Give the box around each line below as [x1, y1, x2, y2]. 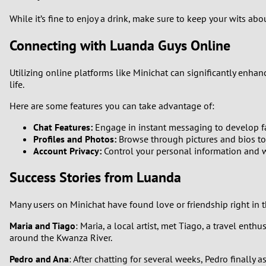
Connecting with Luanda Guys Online [9, 36, 230, 55]
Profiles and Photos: [33, 132, 116, 145]
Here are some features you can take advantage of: [9, 99, 214, 112]
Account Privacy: [33, 144, 102, 157]
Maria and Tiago [9, 220, 75, 232]
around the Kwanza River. [9, 232, 112, 244]
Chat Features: [33, 121, 93, 133]
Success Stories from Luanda [9, 168, 181, 187]
